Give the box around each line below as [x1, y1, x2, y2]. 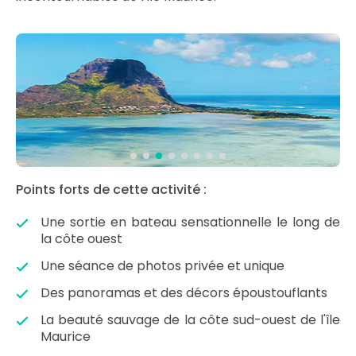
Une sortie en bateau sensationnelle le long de [41, 213, 340, 231]
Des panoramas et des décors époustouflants [41, 284, 327, 302]
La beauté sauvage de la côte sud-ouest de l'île [41, 311, 340, 329]
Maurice [41, 327, 91, 346]
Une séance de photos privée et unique [41, 257, 284, 275]
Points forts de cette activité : [16, 180, 207, 199]
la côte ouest [41, 230, 122, 248]
